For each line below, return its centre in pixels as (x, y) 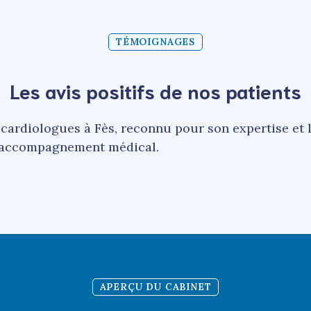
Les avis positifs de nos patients (155, 90)
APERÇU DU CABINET (155, 286)
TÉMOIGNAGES (155, 41)
